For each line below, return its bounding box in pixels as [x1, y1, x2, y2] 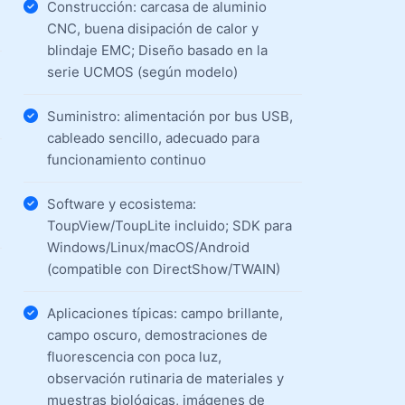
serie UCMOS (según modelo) [46, 63, 238, 80]
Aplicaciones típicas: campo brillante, [46, 305, 283, 322]
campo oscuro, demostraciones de [46, 326, 268, 344]
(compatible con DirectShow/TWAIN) [46, 260, 280, 278]
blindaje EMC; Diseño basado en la [46, 42, 268, 59]
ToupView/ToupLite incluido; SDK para [46, 217, 292, 234]
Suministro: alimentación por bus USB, [46, 108, 293, 125]
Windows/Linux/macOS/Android [46, 239, 250, 256]
